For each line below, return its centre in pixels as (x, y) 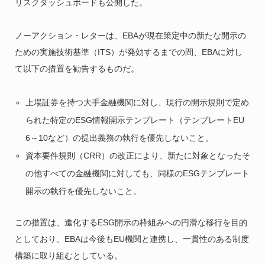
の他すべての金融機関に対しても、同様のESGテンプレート (138, 173)
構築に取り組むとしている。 (68, 255)
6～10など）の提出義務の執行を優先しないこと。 (120, 138)
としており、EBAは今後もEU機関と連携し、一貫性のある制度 (132, 239)
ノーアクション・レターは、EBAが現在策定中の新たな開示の (130, 35)
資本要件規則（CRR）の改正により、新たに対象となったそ (138, 155)
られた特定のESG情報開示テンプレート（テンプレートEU (135, 120)
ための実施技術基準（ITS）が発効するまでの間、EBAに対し (128, 52)
